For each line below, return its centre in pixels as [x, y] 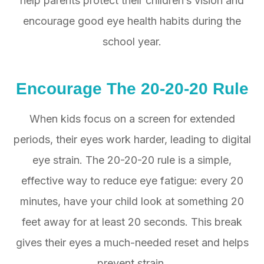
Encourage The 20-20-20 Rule [132, 89]
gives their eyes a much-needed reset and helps [132, 243]
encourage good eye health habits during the [132, 21]
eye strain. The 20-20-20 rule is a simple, [132, 160]
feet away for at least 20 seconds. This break [132, 222]
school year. [132, 42]
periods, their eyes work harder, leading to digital [132, 140]
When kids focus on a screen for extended [132, 119]
